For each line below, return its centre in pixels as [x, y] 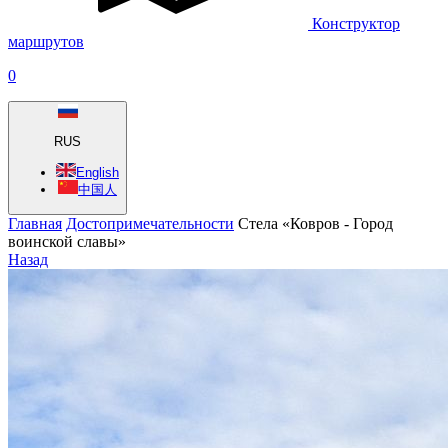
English [97, 172]
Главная [35, 223]
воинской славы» [67, 241]
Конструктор [356, 23]
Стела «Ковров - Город [315, 223]
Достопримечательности [150, 223]
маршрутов [46, 41]
